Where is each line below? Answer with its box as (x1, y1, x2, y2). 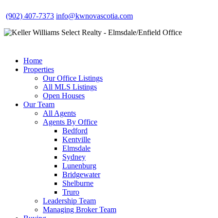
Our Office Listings (43, 74, 103, 82)
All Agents (43, 109, 76, 117)
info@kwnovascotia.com (56, 12, 133, 20)
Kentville (62, 135, 91, 144)
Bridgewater (62, 170, 100, 179)
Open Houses (43, 91, 85, 100)
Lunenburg (62, 162, 96, 170)
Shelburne (62, 179, 93, 187)
